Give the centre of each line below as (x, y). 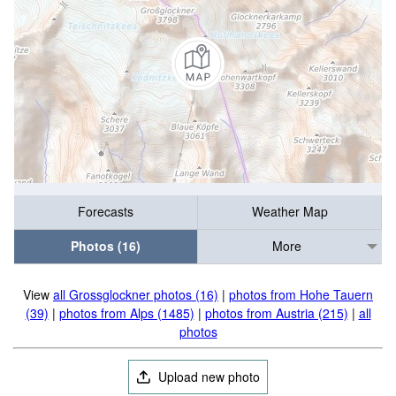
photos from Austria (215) (276, 313)
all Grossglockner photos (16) (136, 294)
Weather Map (289, 212)
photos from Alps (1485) (126, 313)
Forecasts (106, 212)
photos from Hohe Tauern (301, 294)
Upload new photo (208, 377)
